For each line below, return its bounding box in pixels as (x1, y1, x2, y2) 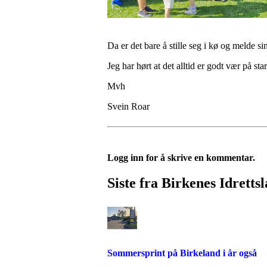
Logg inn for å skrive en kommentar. (107, 153, 255, 163)
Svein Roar (107, 101, 150, 111)
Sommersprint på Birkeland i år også (107, 248, 257, 259)
